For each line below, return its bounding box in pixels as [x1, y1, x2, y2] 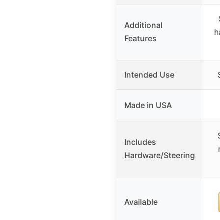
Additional [124, 20, 163, 30]
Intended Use [124, 70, 174, 80]
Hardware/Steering [124, 150, 195, 161]
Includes [124, 137, 156, 147]
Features [124, 33, 157, 44]
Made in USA [124, 100, 172, 110]
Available [124, 197, 158, 207]
